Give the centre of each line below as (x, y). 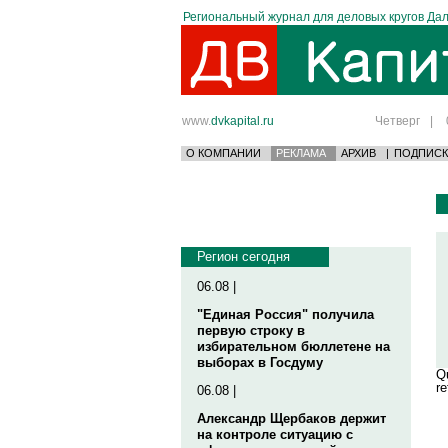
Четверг (397, 120)
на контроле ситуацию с (275, 434)
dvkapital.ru (242, 120)
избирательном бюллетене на (293, 346)
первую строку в (251, 330)
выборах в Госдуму (260, 362)
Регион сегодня (243, 256)
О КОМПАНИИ (223, 153)
